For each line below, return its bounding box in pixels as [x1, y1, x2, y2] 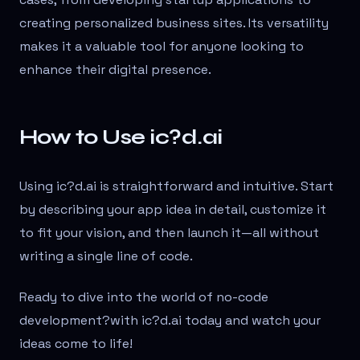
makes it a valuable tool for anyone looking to [19, 38, 304, 55]
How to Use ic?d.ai [19, 125, 223, 150]
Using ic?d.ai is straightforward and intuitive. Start [19, 178, 333, 195]
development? [19, 312, 110, 329]
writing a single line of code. [19, 247, 193, 265]
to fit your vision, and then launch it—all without [19, 224, 319, 242]
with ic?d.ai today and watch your [110, 312, 321, 329]
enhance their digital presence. [19, 61, 211, 79]
